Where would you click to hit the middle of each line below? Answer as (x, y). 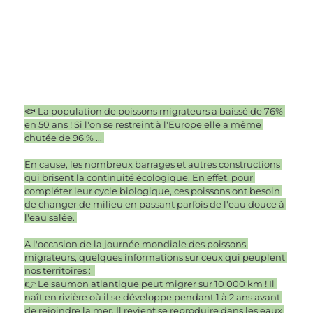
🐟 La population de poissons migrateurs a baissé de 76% (155, 111)
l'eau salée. (51, 217)
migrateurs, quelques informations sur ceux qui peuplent (156, 257)
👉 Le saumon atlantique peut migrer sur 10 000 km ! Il (151, 283)
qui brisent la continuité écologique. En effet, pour (140, 177)
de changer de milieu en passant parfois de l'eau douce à (156, 204)
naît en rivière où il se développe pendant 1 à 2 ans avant (154, 297)
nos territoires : (60, 270)
